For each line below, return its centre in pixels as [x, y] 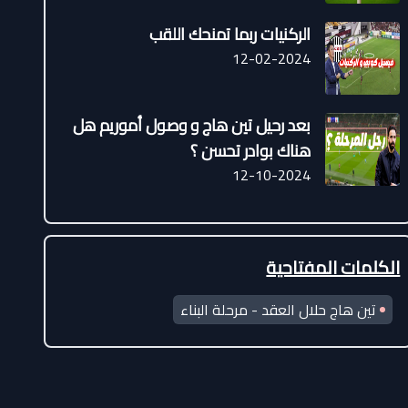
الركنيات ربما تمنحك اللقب [230, 34]
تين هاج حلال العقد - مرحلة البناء [278, 310]
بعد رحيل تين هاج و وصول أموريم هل [192, 125]
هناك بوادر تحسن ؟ [251, 151]
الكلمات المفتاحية [333, 267]
